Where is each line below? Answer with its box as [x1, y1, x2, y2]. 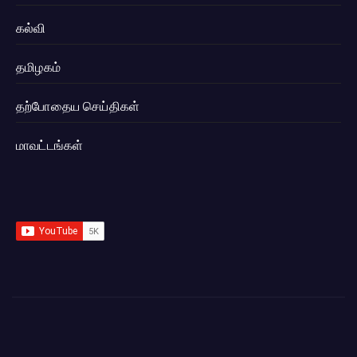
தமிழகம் [16, 61, 61, 74]
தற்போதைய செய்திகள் [16, 100, 140, 113]
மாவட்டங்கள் [16, 139, 84, 152]
